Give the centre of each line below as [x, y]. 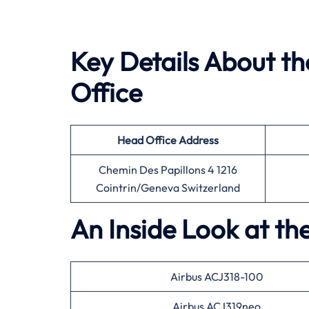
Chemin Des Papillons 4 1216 [168, 170]
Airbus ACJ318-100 [217, 277]
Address [199, 140]
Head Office [147, 140]
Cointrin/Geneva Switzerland [168, 188]
